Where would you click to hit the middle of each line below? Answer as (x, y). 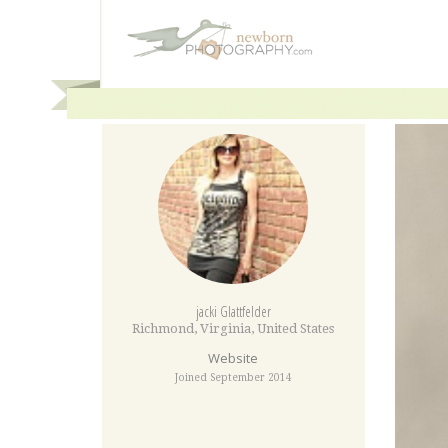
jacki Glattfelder (233, 311)
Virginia (226, 328)
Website (233, 358)
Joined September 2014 (233, 377)
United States (296, 328)
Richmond (163, 328)
